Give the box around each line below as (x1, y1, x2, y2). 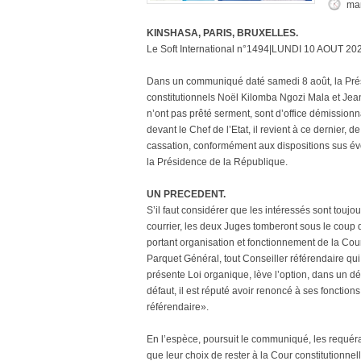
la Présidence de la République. (147, 156, 288, 168)
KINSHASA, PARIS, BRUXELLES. (147, 27, 298, 39)
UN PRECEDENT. (147, 189, 226, 200)
